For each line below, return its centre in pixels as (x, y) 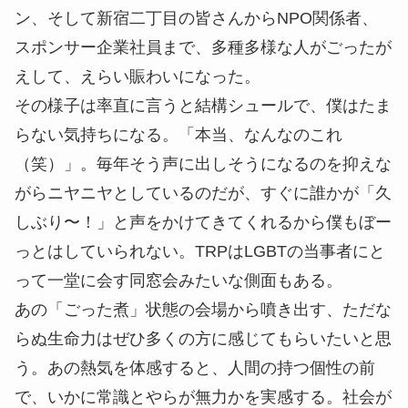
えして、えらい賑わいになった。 (138, 76)
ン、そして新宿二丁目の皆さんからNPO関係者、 (196, 18)
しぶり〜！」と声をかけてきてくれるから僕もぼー (203, 222)
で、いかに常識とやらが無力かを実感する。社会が (203, 397)
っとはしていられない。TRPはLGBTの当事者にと (200, 251)
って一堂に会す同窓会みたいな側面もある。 (178, 280)
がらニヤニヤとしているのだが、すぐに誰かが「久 (203, 193)
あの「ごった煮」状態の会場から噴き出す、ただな (203, 309)
